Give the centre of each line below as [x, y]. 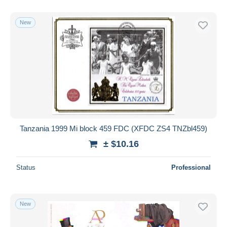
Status [26, 167]
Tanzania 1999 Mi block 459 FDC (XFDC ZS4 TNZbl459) [113, 128]
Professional [191, 167]
